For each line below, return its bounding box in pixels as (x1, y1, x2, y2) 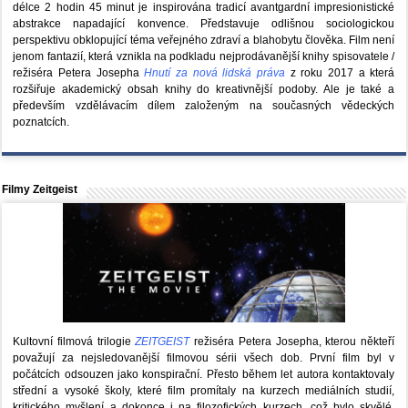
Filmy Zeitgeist (2, 183, 78, 197)
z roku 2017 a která (284, 66, 395, 80)
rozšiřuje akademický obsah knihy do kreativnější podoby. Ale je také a (13, 83, 395, 97)
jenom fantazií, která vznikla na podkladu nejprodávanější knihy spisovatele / (13, 50, 395, 64)
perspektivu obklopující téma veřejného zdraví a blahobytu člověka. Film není (13, 34, 395, 47)
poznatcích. (13, 116, 70, 129)
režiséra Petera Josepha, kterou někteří (189, 335, 395, 349)
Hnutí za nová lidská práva (144, 66, 285, 80)
